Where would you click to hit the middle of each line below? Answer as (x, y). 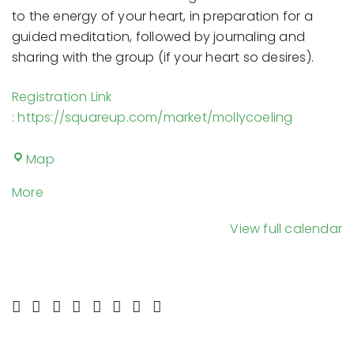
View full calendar (286, 228)
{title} (59, 212)
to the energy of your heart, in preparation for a (162, 16)
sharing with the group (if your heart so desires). (163, 57)
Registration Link (62, 96)
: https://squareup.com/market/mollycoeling (153, 117)
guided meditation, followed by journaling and (159, 36)
